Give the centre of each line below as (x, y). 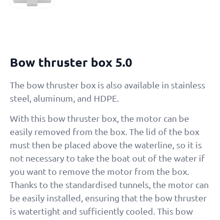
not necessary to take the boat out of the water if (107, 158)
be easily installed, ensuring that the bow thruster (108, 198)
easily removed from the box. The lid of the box (105, 132)
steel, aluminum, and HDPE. (64, 98)
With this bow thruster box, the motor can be (99, 118)
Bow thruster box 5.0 (71, 62)
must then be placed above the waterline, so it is (106, 145)
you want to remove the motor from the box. (99, 171)
